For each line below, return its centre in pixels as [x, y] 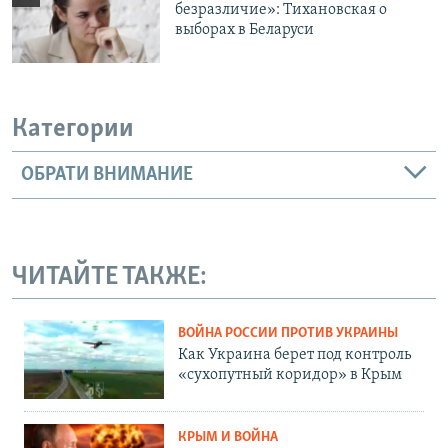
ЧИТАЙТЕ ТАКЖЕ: [109, 277]
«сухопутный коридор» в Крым [290, 375]
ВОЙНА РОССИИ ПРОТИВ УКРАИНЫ [288, 334]
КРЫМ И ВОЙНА [228, 437]
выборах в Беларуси [245, 29]
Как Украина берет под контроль [294, 355]
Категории [73, 130]
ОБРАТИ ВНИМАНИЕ [107, 174]
